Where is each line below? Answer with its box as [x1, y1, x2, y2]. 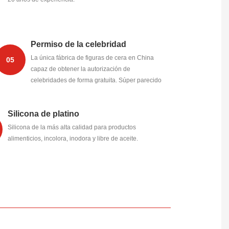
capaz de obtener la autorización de [31, 65, 131, 73]
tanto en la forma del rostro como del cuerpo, [31, 88, 155, 96]
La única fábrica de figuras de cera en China [31, 54, 154, 62]
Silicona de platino [8, 109, 80, 119]
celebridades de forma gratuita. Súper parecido [31, 77, 162, 84]
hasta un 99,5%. [31, 99, 76, 107]
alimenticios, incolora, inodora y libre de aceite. [8, 135, 139, 143]
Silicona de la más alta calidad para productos [8, 124, 136, 131]
